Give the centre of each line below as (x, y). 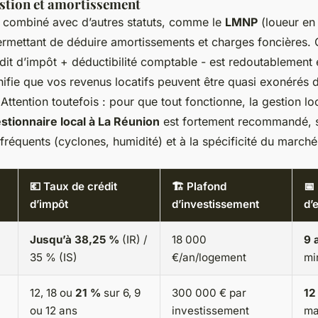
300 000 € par (209, 293)
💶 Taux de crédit (73, 187)
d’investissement (215, 204)
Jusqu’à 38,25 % (75, 240)
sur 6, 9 (121, 293)
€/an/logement (209, 258)
